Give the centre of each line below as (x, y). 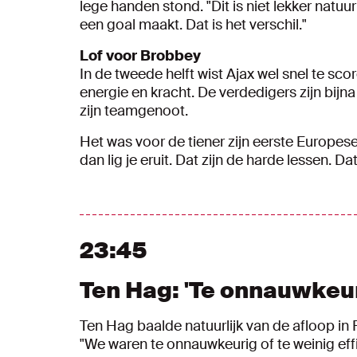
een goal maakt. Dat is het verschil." (193, 25)
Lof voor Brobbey (140, 56)
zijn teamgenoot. (134, 111)
